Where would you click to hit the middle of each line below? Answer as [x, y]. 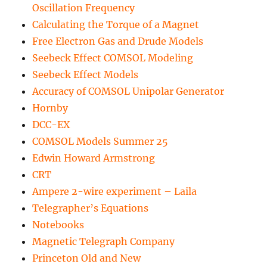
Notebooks [58, 225]
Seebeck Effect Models [86, 75]
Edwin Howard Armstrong [94, 158]
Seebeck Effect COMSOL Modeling [113, 58]
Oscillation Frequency [84, 8]
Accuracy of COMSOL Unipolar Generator [128, 91]
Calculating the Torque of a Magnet [116, 25]
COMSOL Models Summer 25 [100, 142]
